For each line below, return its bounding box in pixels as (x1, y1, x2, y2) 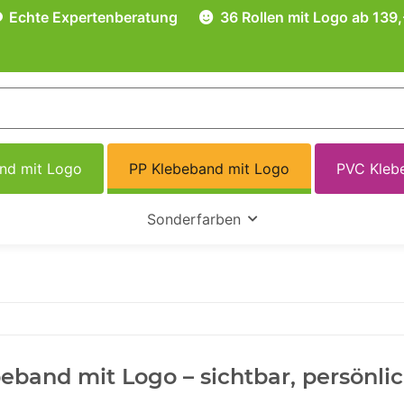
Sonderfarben (146, 210, 241, 229)
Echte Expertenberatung (5, 8, 178, 26)
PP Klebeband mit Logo (129, 160, 290, 179)
